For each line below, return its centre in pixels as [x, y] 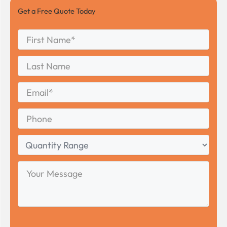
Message [31, 176]
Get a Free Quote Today [57, 11]
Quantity [31, 140]
